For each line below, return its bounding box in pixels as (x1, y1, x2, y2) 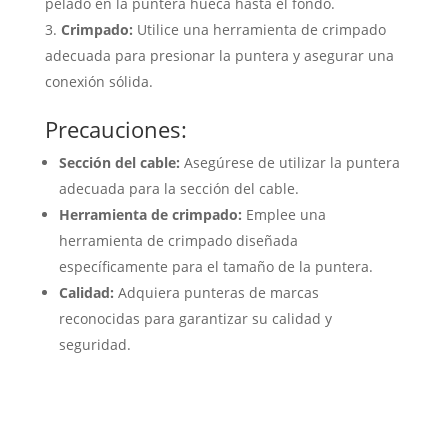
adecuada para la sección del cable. (58, 178, 299, 198)
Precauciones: (44, 113, 187, 144)
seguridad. (58, 334, 131, 354)
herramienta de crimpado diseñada (58, 230, 298, 250)
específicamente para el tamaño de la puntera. (58, 256, 373, 276)
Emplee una (241, 204, 326, 224)
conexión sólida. (44, 71, 153, 91)
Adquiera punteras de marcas (113, 282, 319, 302)
